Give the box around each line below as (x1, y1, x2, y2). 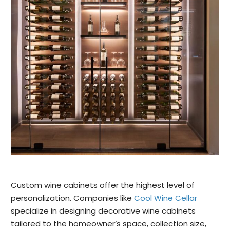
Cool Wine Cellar (134, 192, 197, 203)
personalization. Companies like (11, 192, 134, 203)
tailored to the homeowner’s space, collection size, (11, 218, 206, 229)
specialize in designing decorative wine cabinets (11, 205, 196, 216)
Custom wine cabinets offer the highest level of (11, 179, 195, 190)
